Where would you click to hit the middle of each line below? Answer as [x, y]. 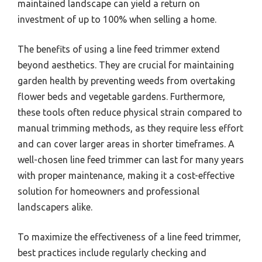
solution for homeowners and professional [108, 192]
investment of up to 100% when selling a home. [117, 20]
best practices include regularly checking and [112, 253]
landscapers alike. [55, 207]
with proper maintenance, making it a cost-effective [126, 176]
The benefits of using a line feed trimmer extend [119, 49]
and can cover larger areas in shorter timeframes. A [126, 144]
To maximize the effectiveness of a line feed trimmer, [129, 237]
